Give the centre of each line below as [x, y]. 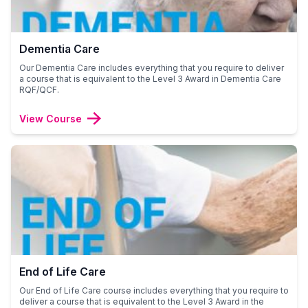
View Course [51, 118]
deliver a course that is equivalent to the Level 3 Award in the [142, 301]
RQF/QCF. [39, 89]
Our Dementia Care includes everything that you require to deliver [152, 67]
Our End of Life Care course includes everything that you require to [154, 290]
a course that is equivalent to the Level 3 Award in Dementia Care [150, 78]
